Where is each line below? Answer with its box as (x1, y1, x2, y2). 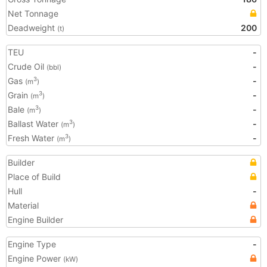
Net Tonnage (8, 8, 58, 18)
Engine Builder (8, 215, 63, 225)
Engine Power (8, 253, 63, 263)
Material (8, 200, 39, 210)
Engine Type (8, 239, 56, 249)
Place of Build (8, 172, 61, 182)
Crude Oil (8, 61, 46, 72)
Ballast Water (8, 119, 61, 129)
